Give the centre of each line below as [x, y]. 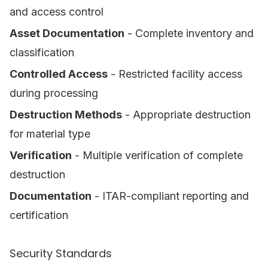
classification [42, 52]
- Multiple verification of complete [157, 155]
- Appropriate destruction [186, 115]
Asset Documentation [67, 33]
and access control [57, 12]
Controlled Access [59, 74]
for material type [50, 134]
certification [39, 215]
